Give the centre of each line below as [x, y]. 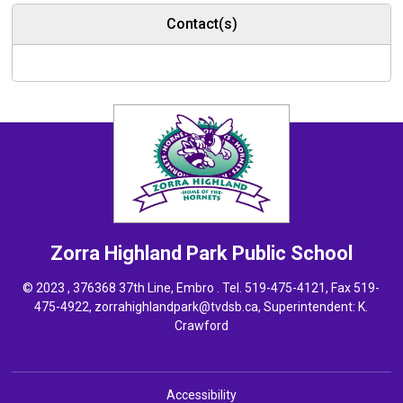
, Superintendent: [309, 307]
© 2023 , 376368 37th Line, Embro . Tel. [134, 288]
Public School [292, 254]
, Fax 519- [353, 288]
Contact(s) [201, 24]
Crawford [201, 326]
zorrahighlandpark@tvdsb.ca [177, 307]
